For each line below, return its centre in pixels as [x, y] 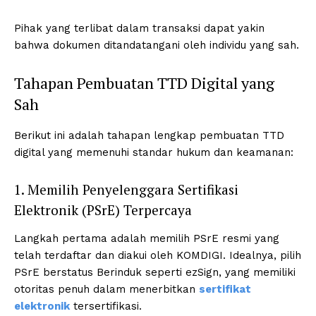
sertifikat [225, 290]
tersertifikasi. [106, 306]
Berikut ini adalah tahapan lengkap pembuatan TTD [149, 136]
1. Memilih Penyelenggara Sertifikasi [126, 190]
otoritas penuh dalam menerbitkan [107, 290]
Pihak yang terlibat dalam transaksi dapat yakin [139, 29]
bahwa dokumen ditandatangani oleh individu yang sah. [157, 45]
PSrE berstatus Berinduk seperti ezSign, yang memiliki [155, 273]
